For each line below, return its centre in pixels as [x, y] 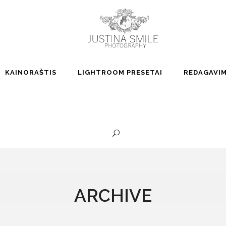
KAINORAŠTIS [31, 72]
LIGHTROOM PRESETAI [120, 72]
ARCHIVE [113, 195]
